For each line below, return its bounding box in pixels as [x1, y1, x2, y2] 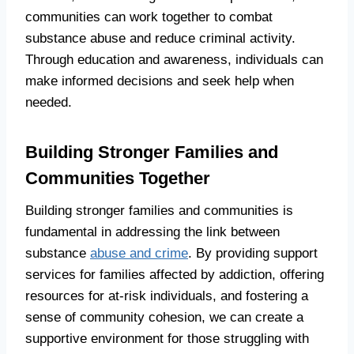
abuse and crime [90, 246, 188, 262]
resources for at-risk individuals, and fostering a [25, 288, 308, 304]
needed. [25, 95, 72, 111]
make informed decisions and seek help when [25, 73, 294, 89]
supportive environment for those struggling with [25, 331, 309, 347]
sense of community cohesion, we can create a [25, 310, 303, 326]
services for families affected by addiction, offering [25, 267, 324, 283]
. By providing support [188, 246, 318, 262]
